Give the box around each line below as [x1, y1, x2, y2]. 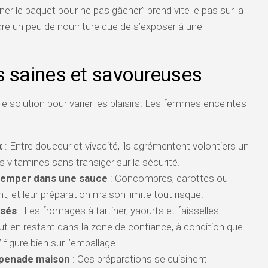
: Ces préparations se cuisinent [70, 253, 207, 265]
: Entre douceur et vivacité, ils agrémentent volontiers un [2, 140, 249, 152]
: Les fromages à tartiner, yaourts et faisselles [17, 205, 219, 217]
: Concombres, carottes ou [108, 172, 228, 184]
